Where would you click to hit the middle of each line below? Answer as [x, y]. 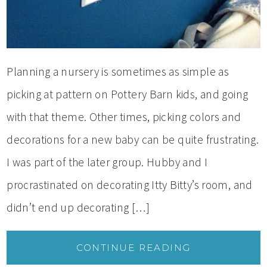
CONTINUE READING [133, 248]
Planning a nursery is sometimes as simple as [118, 72]
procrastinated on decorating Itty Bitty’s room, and [130, 185]
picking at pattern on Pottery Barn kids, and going [128, 94]
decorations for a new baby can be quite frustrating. [133, 140]
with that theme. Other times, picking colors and [124, 117]
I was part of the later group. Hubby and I [107, 162]
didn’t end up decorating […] [78, 208]
